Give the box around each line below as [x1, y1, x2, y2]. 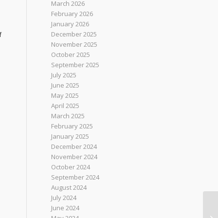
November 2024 [51, 152, 98, 161]
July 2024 [51, 193, 77, 202]
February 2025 [51, 122, 93, 130]
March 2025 [51, 111, 85, 120]
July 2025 [51, 71, 77, 79]
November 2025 [51, 40, 98, 49]
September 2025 [51, 60, 100, 69]
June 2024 [51, 203, 80, 212]
